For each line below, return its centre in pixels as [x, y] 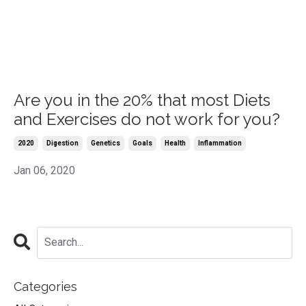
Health [175, 143]
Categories [45, 286]
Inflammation [220, 143]
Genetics [106, 143]
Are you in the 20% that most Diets [142, 100]
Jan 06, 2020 [44, 170]
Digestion [62, 143]
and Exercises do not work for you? [147, 119]
